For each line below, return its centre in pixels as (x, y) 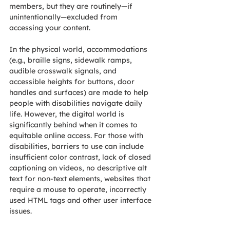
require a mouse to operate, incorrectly (79, 190)
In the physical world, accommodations (79, 50)
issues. (21, 211)
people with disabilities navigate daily (77, 103)
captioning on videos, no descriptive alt (79, 168)
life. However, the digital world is (68, 114)
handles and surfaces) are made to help (80, 93)
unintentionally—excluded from (64, 17)
